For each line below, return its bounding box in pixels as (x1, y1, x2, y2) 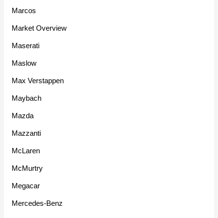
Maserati (12, 41, 40, 50)
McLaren (12, 146, 40, 155)
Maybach (12, 94, 42, 103)
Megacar (12, 182, 40, 190)
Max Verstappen (12, 76, 64, 85)
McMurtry (12, 164, 43, 173)
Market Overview (12, 24, 67, 33)
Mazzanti (12, 129, 41, 138)
